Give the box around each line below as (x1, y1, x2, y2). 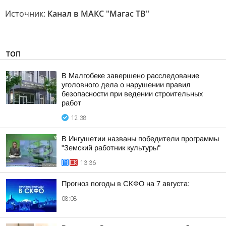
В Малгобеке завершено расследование (62, 72, 199, 80)
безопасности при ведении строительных (62, 90, 203, 98)
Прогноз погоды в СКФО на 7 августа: (62, 180, 190, 188)
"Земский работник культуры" (62, 144, 160, 152)
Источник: (5, 8, 47, 19)
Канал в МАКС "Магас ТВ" (47, 8, 149, 19)
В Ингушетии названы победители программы (62, 135, 219, 143)
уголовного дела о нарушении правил (62, 81, 191, 89)
